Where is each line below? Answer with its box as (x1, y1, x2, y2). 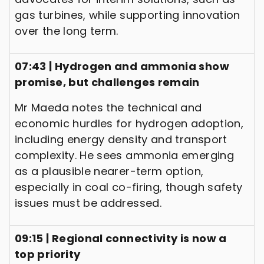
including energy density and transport (15, 131, 227, 147)
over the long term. (15, 23, 118, 38)
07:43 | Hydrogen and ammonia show (15, 58, 229, 74)
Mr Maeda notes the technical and (15, 100, 202, 115)
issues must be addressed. (15, 195, 162, 210)
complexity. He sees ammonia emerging (15, 147, 234, 163)
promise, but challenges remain (15, 74, 200, 90)
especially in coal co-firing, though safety (15, 179, 243, 194)
